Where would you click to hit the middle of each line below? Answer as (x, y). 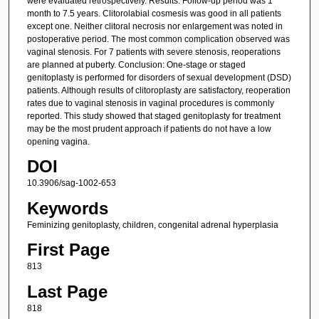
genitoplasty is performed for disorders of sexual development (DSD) (159, 77)
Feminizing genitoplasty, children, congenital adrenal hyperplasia (152, 225)
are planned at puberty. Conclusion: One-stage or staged (136, 64)
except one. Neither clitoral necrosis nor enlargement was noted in (155, 26)
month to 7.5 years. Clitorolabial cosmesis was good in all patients (154, 13)
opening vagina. (58, 141)
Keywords (67, 208)
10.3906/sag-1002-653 (71, 183)
